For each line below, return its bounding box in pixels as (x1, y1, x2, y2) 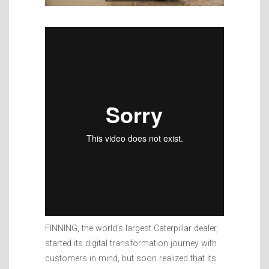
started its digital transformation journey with (45, 238, 217, 248)
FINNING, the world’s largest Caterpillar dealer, (45, 223, 218, 233)
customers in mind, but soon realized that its (45, 253, 216, 263)
